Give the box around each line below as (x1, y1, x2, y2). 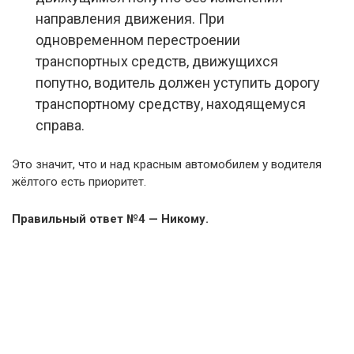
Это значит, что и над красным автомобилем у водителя (12, 157, 322, 172)
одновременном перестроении (36, 32, 240, 49)
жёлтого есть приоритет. (12, 175, 146, 190)
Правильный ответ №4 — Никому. (12, 212, 209, 227)
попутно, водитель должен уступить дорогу (36, 74, 320, 92)
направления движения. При (36, 10, 224, 28)
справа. (36, 117, 85, 134)
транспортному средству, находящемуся (36, 96, 306, 113)
